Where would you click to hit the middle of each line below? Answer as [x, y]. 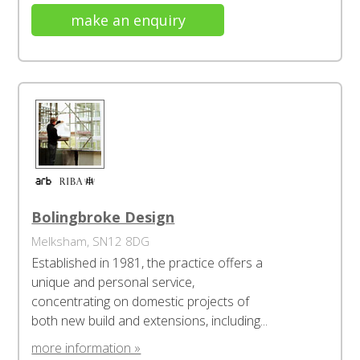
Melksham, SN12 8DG [91, 241]
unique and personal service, [113, 282]
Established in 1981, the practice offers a [147, 263]
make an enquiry [128, 20]
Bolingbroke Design [103, 217]
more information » [86, 348]
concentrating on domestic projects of [141, 301]
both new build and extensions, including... [150, 321]
